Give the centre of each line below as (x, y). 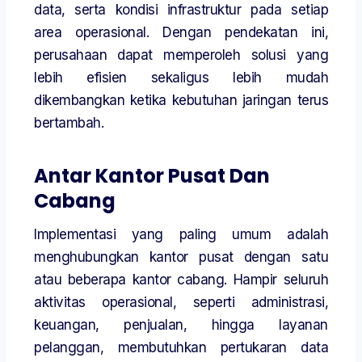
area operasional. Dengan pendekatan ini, (181, 33)
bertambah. (69, 123)
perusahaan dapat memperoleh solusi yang (181, 55)
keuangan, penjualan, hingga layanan (181, 325)
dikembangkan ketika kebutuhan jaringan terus (181, 101)
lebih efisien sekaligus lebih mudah (181, 78)
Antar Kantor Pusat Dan (152, 176)
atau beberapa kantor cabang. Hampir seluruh (181, 280)
